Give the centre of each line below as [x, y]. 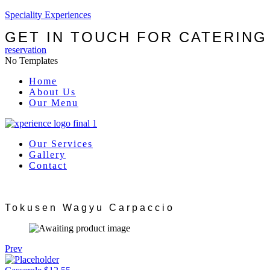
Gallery [47, 155]
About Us [52, 92]
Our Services [61, 144]
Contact [48, 165]
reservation [26, 50]
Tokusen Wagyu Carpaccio [90, 208]
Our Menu [54, 103]
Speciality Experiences [48, 15]
